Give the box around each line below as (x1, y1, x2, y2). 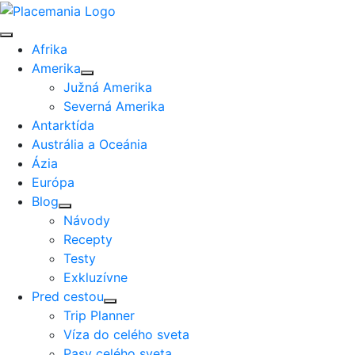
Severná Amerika (63, 97, 165, 114)
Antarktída (32, 116, 98, 133)
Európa (32, 174, 74, 190)
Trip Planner (63, 307, 135, 323)
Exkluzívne (63, 269, 128, 285)
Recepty (63, 231, 113, 247)
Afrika (32, 40, 67, 57)
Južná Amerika (63, 78, 152, 95)
